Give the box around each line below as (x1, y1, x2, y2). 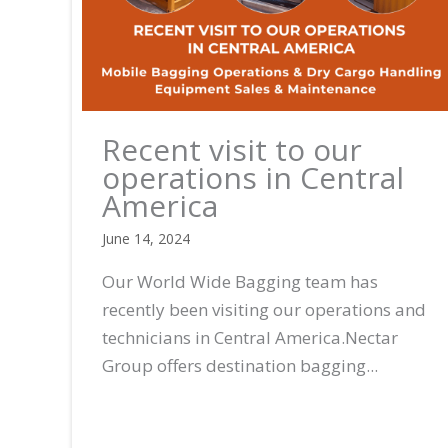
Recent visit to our (102, 128, 362, 170)
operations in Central (102, 156, 404, 198)
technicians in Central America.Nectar (102, 325, 398, 349)
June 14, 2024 (102, 228, 190, 248)
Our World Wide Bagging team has (102, 269, 378, 293)
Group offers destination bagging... (102, 353, 378, 377)
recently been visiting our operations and (102, 297, 426, 321)
